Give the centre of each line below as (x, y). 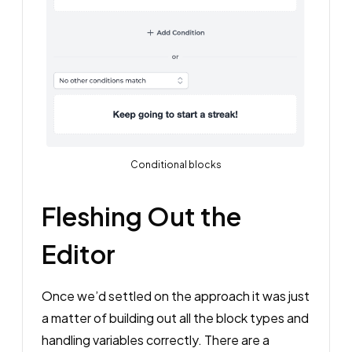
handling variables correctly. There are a (156, 340)
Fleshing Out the (141, 216)
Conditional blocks (176, 165)
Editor (79, 254)
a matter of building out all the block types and (175, 318)
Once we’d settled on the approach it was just (176, 296)
